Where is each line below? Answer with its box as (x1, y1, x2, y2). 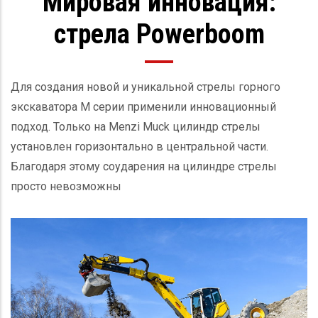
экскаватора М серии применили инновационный (11, 99, 276, 114)
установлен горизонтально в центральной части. (11, 139, 268, 153)
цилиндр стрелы (172, 119, 261, 133)
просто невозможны (11, 179, 121, 193)
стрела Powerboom (53, 18, 265, 50)
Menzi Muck (109, 119, 172, 133)
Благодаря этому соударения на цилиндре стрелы (11, 159, 277, 173)
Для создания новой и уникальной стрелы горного (11, 79, 280, 94)
